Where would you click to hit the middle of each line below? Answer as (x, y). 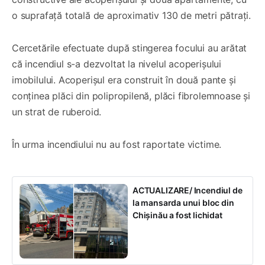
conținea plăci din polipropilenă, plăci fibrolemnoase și (131, 96)
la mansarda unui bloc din (183, 202)
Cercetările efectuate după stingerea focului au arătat (130, 48)
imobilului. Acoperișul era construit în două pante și (124, 80)
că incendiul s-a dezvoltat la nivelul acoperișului (117, 64)
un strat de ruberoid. (57, 112)
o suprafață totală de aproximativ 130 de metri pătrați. (132, 15)
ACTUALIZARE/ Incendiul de (188, 190)
